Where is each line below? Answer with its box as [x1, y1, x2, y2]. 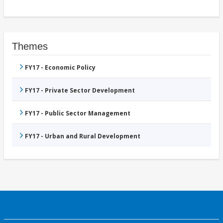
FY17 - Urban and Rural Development [25, 132, 140, 141]
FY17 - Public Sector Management [25, 109, 130, 118]
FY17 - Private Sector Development [25, 86, 135, 95]
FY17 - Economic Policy [25, 63, 96, 72]
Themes [12, 41, 48, 52]
